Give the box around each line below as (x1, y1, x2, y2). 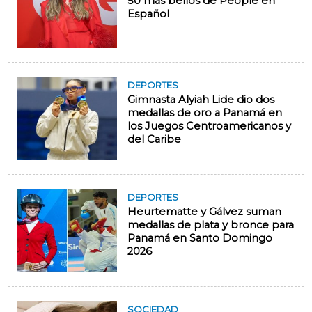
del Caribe (127, 133, 181, 146)
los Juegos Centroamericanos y (127, 120, 291, 132)
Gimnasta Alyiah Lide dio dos (127, 93, 274, 106)
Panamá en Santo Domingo (127, 232, 272, 244)
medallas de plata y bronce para (127, 219, 294, 231)
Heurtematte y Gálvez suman (127, 205, 281, 218)
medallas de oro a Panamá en (127, 107, 282, 119)
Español (127, 8, 169, 20)
